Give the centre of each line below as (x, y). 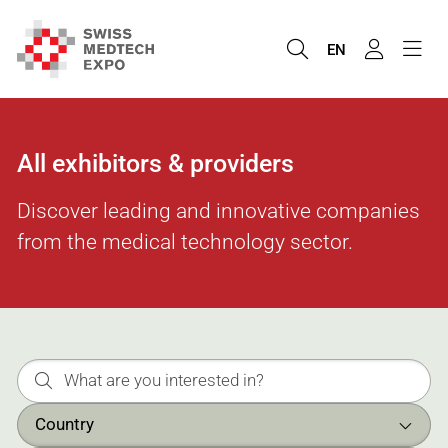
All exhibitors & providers (155, 163)
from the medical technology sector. (185, 241)
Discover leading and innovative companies (218, 210)
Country (64, 424)
